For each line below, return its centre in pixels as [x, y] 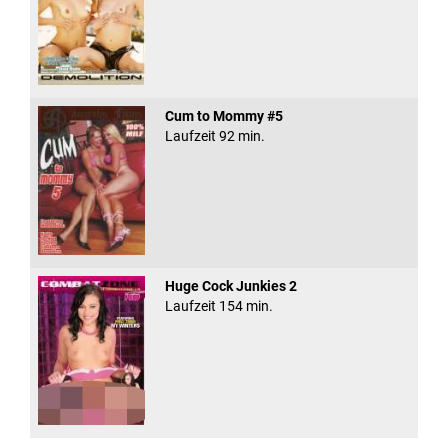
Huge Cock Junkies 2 [230, 286]
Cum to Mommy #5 [223, 115]
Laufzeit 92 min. [214, 135]
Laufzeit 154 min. [218, 306]
